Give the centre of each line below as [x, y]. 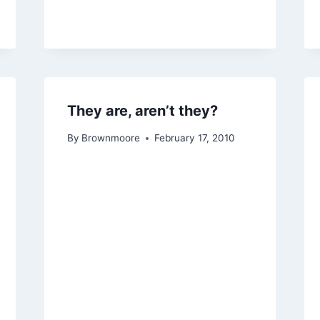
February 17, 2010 [194, 138]
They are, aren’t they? [142, 110]
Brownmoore [110, 138]
